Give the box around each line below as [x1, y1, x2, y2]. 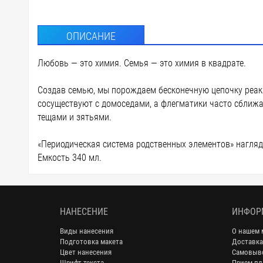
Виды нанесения [60, 226, 113, 235]
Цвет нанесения [60, 247, 112, 257]
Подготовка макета [60, 237, 123, 246]
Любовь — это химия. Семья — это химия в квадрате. [37, 58, 246, 69]
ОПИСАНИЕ [66, 29, 116, 42]
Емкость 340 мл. [37, 152, 102, 163]
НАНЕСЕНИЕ [60, 205, 108, 217]
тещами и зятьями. [37, 112, 112, 123]
